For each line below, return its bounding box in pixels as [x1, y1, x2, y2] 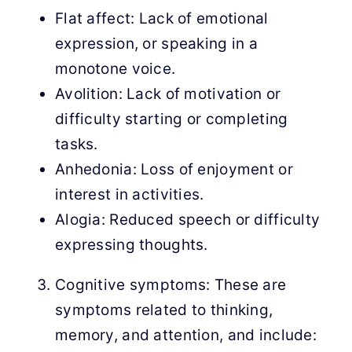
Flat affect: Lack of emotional [54, 9, 269, 27]
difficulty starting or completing [54, 110, 288, 128]
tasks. [54, 135, 98, 153]
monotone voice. [54, 60, 176, 78]
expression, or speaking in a [54, 35, 258, 53]
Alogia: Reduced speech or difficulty [54, 211, 321, 229]
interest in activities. [54, 185, 204, 203]
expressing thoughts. [54, 236, 208, 254]
